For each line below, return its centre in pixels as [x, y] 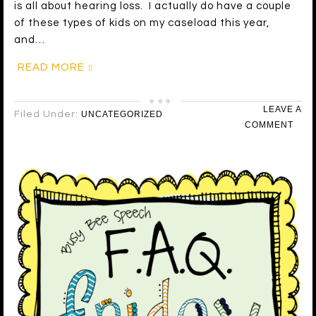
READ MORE [51, 68]
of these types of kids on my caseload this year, [142, 23]
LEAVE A [282, 110]
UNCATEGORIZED [122, 115]
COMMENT [269, 125]
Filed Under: [48, 115]
